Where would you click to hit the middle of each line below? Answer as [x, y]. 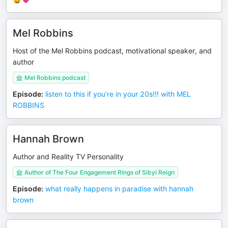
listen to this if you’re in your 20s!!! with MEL [118, 94]
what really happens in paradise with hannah [119, 189]
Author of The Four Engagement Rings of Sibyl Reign [99, 172]
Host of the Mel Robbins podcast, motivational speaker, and [112, 51]
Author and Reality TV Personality [68, 156]
